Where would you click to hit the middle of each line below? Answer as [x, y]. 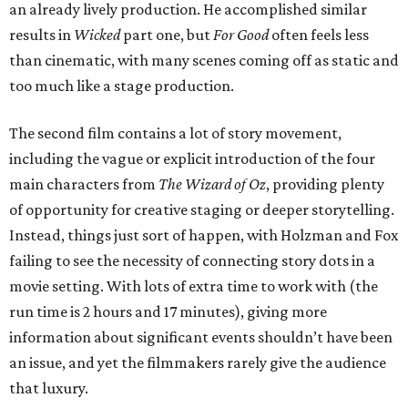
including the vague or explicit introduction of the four [192, 159]
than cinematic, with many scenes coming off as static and [204, 61]
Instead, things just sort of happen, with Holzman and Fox [204, 235]
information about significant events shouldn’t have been [201, 337]
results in [41, 35]
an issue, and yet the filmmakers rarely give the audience [198, 363]
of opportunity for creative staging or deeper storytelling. [202, 210]
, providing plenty [325, 184]
